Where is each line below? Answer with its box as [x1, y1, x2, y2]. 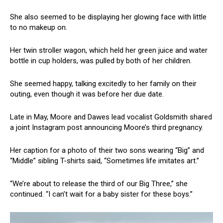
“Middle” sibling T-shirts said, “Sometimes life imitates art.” [10, 156, 199, 166]
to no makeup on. [10, 23, 67, 32]
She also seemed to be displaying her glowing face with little [10, 12, 207, 22]
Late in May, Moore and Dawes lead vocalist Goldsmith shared [10, 112, 212, 122]
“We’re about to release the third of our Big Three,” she [10, 179, 188, 189]
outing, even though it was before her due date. [10, 90, 164, 99]
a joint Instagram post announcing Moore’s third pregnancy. [10, 123, 203, 132]
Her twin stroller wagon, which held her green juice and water [10, 46, 208, 55]
